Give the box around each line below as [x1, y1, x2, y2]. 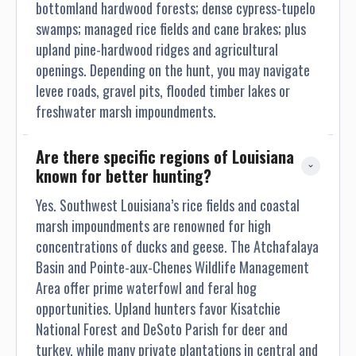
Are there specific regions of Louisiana [36, 145, 294, 169]
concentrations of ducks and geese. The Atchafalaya [36, 236, 319, 257]
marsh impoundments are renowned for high [36, 215, 271, 237]
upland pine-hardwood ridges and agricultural [36, 38, 278, 60]
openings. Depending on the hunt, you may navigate [36, 59, 310, 80]
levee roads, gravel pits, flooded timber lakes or [36, 79, 290, 101]
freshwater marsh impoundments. [36, 100, 216, 122]
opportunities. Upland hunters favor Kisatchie [36, 298, 281, 319]
